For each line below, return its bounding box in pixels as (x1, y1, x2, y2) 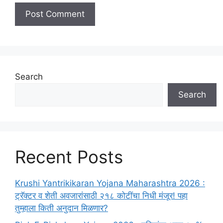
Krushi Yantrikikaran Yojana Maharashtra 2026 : (15, 178, 205, 189)
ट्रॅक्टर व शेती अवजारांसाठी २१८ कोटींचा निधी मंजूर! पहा (15, 191, 188, 201)
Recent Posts (15, 146, 123, 168)
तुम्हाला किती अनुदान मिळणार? (15, 203, 108, 214)
